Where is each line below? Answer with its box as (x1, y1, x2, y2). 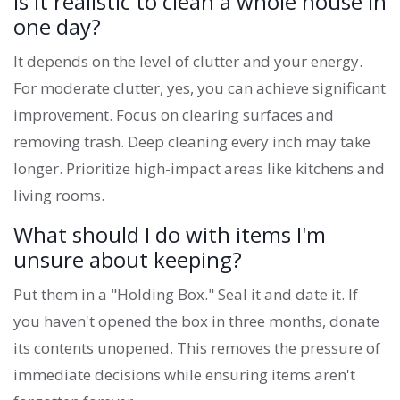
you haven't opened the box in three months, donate (13, 311, 379, 332)
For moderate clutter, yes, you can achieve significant (13, 78, 386, 99)
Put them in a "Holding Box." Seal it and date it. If (13, 284, 358, 305)
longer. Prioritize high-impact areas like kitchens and (13, 158, 385, 179)
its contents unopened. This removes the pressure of (13, 337, 380, 359)
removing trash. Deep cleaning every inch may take (13, 131, 371, 153)
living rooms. (13, 185, 104, 206)
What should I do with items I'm (13, 220, 326, 250)
